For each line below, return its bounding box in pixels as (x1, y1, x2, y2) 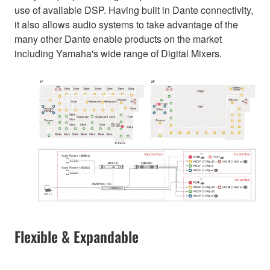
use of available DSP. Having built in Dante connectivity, (14, 2, 253, 17)
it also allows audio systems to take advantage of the (14, 17, 238, 31)
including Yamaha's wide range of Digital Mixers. (14, 46, 222, 60)
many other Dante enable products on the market (14, 31, 222, 46)
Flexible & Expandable (14, 225, 139, 248)
